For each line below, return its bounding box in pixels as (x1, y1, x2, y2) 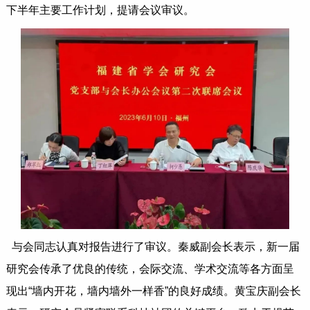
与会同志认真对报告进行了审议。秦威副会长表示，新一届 (11, 241, 300, 253)
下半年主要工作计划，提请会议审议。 (6, 3, 194, 16)
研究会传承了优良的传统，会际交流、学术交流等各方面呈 (6, 263, 294, 275)
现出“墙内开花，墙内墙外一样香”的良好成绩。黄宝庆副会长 (6, 285, 301, 298)
